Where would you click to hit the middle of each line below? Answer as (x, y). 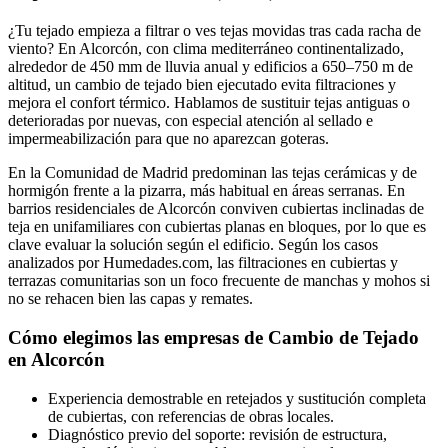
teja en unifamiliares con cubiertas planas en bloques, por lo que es (217, 227)
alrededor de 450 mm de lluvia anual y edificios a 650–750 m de (210, 67)
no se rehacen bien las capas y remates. (130, 299)
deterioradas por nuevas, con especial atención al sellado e (190, 121)
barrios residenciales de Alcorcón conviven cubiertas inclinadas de (216, 209)
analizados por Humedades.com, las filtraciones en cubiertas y (203, 263)
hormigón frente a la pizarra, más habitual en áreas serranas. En (206, 191)
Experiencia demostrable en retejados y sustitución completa (237, 398)
